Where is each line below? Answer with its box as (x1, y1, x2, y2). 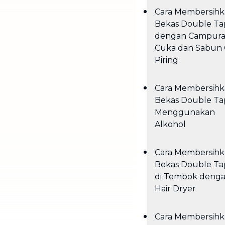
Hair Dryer (155, 184, 196, 193)
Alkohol (155, 120, 186, 129)
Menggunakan (155, 107, 215, 117)
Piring (155, 55, 178, 65)
